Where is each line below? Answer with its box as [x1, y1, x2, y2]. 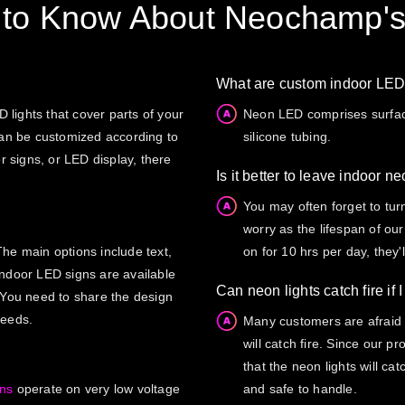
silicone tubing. [243, 128, 332, 144]
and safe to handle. [243, 381, 357, 396]
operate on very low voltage [16, 381, 181, 396]
